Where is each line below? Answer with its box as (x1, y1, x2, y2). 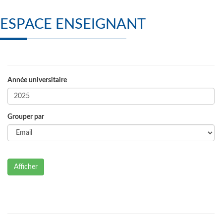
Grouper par (7, 113, 44, 121)
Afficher (14, 164, 38, 171)
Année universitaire (7, 77, 67, 84)
